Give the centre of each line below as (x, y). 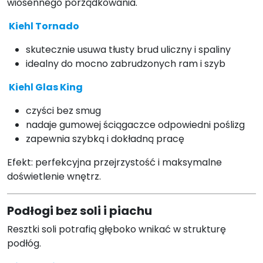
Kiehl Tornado (44, 26)
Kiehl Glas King (46, 87)
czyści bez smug (63, 111)
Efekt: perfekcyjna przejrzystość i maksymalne (114, 163)
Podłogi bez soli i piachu (80, 211)
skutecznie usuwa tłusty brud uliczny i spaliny (128, 50)
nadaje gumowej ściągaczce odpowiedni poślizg (135, 125)
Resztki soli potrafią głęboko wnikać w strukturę (117, 230)
